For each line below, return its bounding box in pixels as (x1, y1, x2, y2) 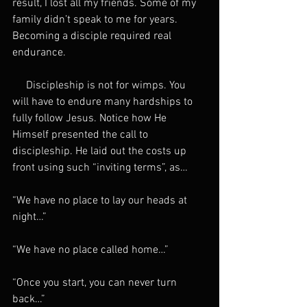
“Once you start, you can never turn (12, 276, 180, 291)
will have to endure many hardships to (12, 95, 195, 110)
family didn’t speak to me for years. (12, 13, 180, 27)
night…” (12, 210, 47, 225)
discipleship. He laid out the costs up (12, 145, 189, 159)
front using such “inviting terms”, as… (12, 161, 188, 175)
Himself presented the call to (12, 128, 151, 143)
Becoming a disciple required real (12, 29, 174, 44)
